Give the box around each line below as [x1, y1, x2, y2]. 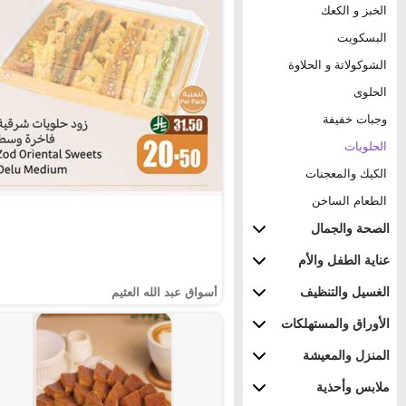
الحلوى [353, 84, 387, 99]
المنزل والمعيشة [303, 348, 390, 362]
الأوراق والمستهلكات [281, 316, 390, 331]
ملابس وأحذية [316, 380, 390, 394]
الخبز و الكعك [321, 3, 387, 17]
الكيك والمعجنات [305, 166, 387, 180]
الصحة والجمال [311, 221, 390, 236]
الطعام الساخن [312, 193, 387, 208]
